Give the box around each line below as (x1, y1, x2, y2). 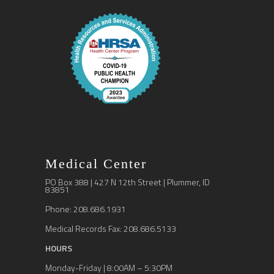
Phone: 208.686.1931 (45, 202, 126, 215)
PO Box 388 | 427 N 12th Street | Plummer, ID (45, 176, 210, 188)
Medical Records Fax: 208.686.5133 (45, 222, 176, 235)
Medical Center (45, 156, 147, 171)
